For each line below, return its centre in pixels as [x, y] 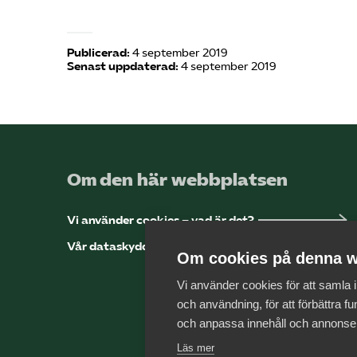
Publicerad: [98, 53]
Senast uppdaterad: [123, 67]
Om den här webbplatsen [177, 180]
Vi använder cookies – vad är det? [161, 220]
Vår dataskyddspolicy [127, 247]
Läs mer [196, 348]
